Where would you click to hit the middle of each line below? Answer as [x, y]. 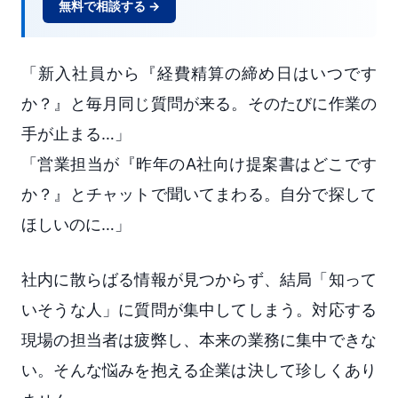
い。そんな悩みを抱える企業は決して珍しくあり [199, 370]
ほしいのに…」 [76, 225]
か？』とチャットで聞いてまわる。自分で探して [199, 195]
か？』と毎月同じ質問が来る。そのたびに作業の [199, 104]
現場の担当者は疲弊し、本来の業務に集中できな [199, 340]
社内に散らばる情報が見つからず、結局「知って [199, 280]
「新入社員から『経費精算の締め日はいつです [199, 74]
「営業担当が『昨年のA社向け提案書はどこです [199, 164]
